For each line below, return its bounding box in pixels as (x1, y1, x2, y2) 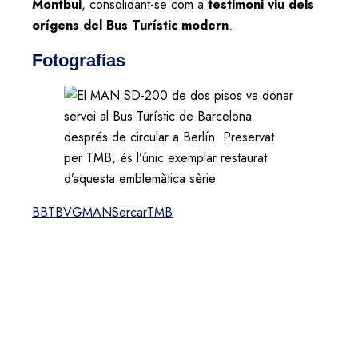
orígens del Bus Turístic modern (32, 15, 229, 34)
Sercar (112, 203, 147, 222)
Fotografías (32, 50, 125, 70)
